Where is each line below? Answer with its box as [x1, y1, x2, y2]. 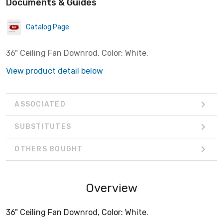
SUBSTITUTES [14, 122, 71, 131]
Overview [86, 181, 137, 195]
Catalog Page [26, 23, 69, 32]
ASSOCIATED [14, 100, 66, 109]
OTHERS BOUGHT [14, 145, 83, 154]
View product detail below [6, 66, 103, 76]
